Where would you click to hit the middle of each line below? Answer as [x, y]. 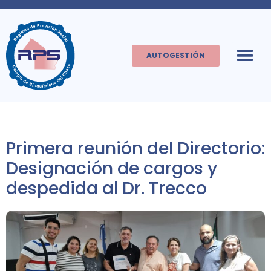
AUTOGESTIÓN [175, 56]
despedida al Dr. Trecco [106, 189]
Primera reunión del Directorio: [135, 149]
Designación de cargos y [112, 169]
